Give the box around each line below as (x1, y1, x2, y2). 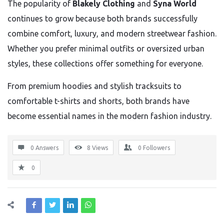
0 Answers (30, 144, 58, 151)
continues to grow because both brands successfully (7, 14, 197, 23)
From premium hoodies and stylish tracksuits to (7, 81, 181, 90)
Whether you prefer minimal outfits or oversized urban (7, 44, 204, 53)
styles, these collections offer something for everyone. (7, 59, 203, 68)
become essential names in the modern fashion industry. (7, 111, 211, 120)
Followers (143, 144, 170, 151)
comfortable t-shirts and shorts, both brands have (7, 96, 189, 105)
